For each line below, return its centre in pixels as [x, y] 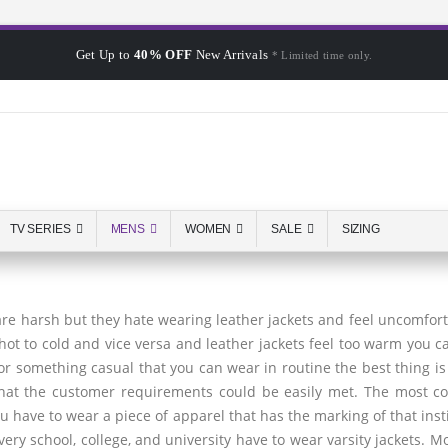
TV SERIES [40, 229]
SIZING [360, 229]
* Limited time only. [322, 55]
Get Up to [104, 54]
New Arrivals [232, 54]
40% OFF [163, 54]
